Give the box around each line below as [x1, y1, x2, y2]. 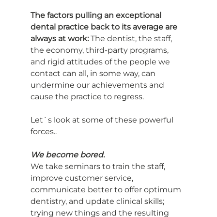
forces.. [30, 127, 57, 137]
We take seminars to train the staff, [30, 162, 167, 171]
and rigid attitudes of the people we [30, 57, 172, 67]
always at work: [30, 34, 91, 44]
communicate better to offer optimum [30, 185, 183, 195]
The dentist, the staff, [90, 34, 174, 44]
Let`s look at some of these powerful [30, 115, 175, 125]
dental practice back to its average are [30, 22, 179, 32]
